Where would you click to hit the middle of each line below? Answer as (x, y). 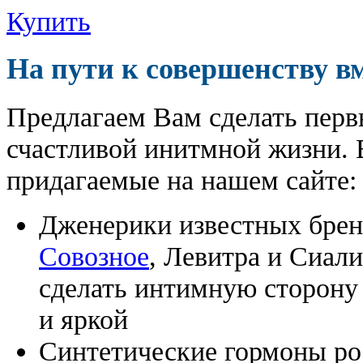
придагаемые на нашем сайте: (181, 179)
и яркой (83, 319)
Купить (49, 21)
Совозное (94, 256)
